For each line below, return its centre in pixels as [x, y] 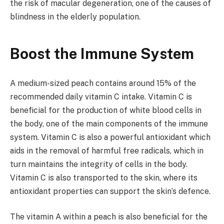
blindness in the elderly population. [75, 16]
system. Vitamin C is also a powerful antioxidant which [110, 137]
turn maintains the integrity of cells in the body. [99, 164]
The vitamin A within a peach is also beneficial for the [109, 217]
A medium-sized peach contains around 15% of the [103, 83]
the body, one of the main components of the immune [109, 123]
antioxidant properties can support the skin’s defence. [110, 191]
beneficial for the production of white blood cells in [106, 110]
